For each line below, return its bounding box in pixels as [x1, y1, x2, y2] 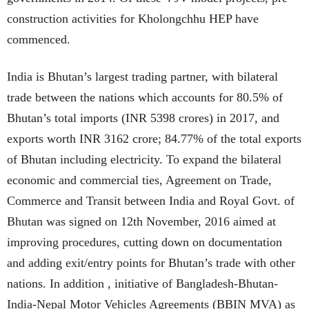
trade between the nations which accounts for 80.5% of [7, 90, 283, 104]
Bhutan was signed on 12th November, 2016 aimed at [7, 214, 276, 228]
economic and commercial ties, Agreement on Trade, [7, 172, 272, 187]
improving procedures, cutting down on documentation [7, 235, 282, 249]
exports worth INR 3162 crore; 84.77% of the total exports [7, 131, 301, 146]
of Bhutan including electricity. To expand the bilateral [7, 152, 281, 166]
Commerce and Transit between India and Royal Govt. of [7, 193, 295, 208]
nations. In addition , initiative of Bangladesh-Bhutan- [7, 276, 278, 290]
